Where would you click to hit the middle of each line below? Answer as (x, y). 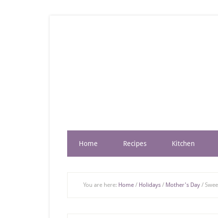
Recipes (135, 144)
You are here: (101, 185)
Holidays (150, 185)
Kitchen (183, 144)
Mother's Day (183, 185)
